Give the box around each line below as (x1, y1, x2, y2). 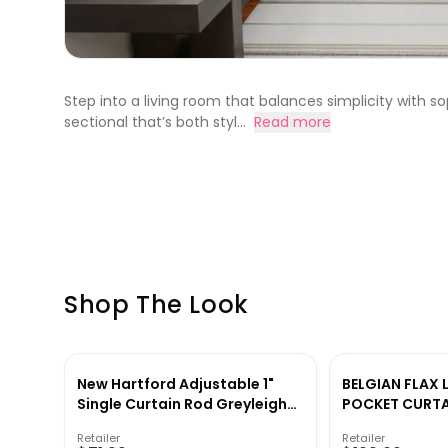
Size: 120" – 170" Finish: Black (77, 414, 282, 435)
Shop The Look (64, 288, 249, 322)
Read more (254, 112, 331, 133)
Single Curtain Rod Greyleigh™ (77, 394, 299, 415)
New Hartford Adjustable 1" (77, 374, 274, 395)
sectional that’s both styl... (64, 112, 246, 133)
